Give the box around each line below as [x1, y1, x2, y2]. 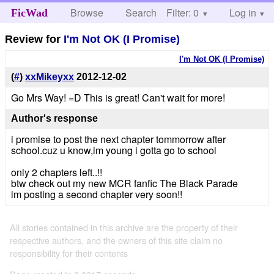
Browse [70, 6, 104, 20]
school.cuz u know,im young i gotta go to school [10, 143, 217, 157]
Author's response [10, 113, 98, 124]
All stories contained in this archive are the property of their [10, 220, 238, 234]
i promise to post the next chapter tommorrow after [10, 131, 226, 146]
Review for [5, 32, 64, 45]
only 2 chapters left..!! [10, 165, 102, 179]
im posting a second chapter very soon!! [10, 187, 182, 201]
